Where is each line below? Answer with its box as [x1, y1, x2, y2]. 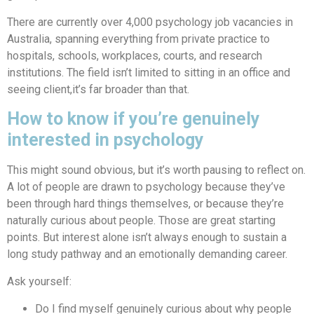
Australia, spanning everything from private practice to [7, 32, 270, 46]
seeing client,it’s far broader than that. [7, 82, 189, 96]
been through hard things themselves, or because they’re [7, 196, 284, 210]
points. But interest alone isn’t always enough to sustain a [7, 230, 287, 244]
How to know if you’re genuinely [7, 108, 260, 129]
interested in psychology [7, 129, 204, 150]
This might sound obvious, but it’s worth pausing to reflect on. [7, 163, 306, 177]
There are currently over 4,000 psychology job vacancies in [7, 15, 293, 29]
